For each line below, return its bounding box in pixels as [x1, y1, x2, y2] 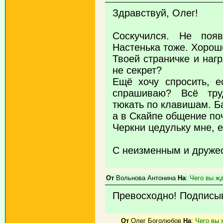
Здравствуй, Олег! [112, 7, 198, 18]
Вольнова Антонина [114, 174, 178, 182]
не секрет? [112, 65, 162, 76]
